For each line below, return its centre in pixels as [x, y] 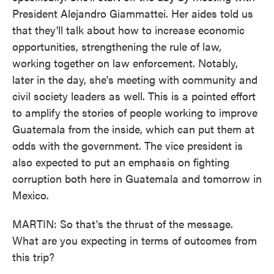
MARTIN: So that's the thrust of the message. [123, 224]
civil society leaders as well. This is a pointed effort [134, 96]
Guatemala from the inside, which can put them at [133, 129]
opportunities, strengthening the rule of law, [117, 46]
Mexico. [31, 195]
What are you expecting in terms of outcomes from [135, 240]
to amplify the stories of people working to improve [135, 112]
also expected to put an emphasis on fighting [121, 162]
